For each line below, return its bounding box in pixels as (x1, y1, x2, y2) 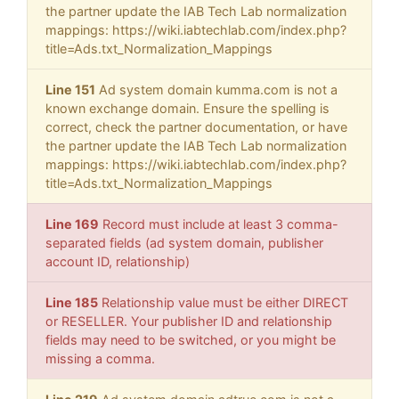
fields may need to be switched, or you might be (45, 332, 336, 348)
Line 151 (45, 82, 95, 98)
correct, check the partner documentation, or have (45, 119, 347, 135)
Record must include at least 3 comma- (99, 216, 338, 232)
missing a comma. (45, 351, 155, 367)
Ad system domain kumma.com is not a (95, 82, 338, 98)
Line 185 (45, 295, 98, 311)
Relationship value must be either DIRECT (98, 295, 348, 311)
